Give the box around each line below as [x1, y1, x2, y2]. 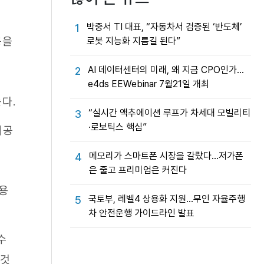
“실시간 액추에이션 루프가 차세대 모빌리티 [88, 107, 250, 118]
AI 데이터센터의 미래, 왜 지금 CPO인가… [88, 64, 244, 75]
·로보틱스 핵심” [88, 121, 147, 133]
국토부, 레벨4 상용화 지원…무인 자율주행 [88, 193, 245, 204]
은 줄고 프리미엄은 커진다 [89, 164, 187, 176]
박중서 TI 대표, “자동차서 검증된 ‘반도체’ [87, 21, 242, 32]
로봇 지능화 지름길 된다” [87, 35, 180, 47]
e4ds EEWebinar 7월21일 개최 [88, 78, 209, 90]
